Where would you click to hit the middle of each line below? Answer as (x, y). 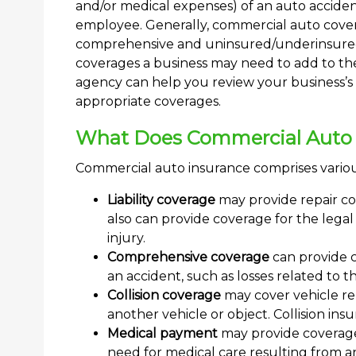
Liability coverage (161, 200)
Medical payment (163, 333)
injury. (126, 238)
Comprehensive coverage (188, 257)
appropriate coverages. (148, 101)
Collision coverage (164, 295)
